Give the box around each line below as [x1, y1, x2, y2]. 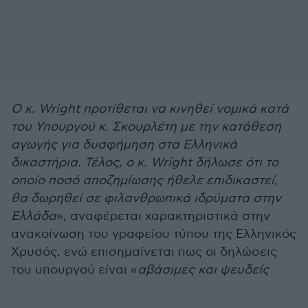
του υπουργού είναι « [11, 263, 137, 277]
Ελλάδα [11, 209, 56, 223]
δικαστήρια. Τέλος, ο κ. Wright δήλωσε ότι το [11, 155, 278, 170]
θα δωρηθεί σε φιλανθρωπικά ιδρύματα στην [11, 191, 281, 206]
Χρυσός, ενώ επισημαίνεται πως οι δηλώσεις [11, 245, 277, 259]
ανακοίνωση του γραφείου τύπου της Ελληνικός [11, 227, 296, 241]
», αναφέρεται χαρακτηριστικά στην [56, 209, 270, 223]
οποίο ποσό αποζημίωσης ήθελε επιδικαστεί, [11, 173, 278, 188]
